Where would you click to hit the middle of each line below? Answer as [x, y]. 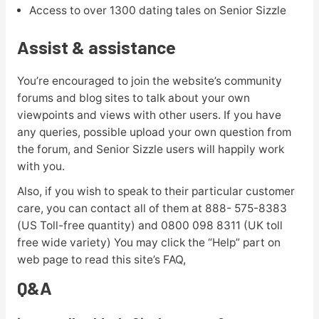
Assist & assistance [96, 47]
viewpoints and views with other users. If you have [149, 115]
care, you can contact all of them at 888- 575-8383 [152, 208]
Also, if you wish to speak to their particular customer [156, 191]
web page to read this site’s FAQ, [101, 259]
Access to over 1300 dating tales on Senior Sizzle [157, 10]
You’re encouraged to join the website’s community [149, 80]
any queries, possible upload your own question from [154, 132]
